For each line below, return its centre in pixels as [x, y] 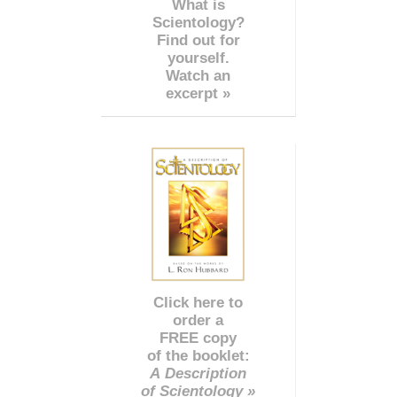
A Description [198, 374]
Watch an [198, 76]
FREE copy [198, 339]
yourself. [198, 58]
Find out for [198, 41]
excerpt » [198, 94]
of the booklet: [198, 356]
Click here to [198, 303]
